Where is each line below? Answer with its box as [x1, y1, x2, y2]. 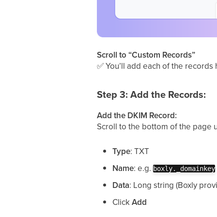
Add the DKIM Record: [96, 109, 177, 122]
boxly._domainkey [153, 165, 215, 173]
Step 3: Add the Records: [96, 87, 206, 102]
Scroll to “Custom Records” [96, 49, 195, 61]
